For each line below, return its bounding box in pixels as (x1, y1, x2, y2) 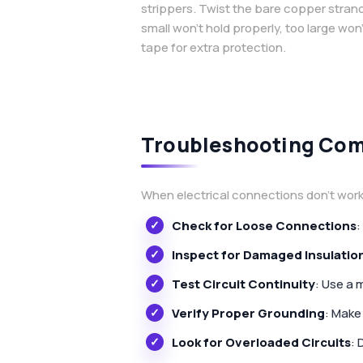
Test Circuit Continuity (172, 275, 315, 293)
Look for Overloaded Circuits (172, 334, 351, 352)
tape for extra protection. (141, 38, 286, 56)
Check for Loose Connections (172, 217, 357, 235)
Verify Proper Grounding (172, 305, 325, 322)
